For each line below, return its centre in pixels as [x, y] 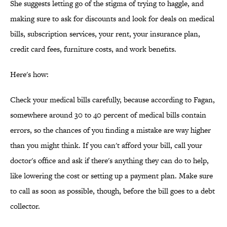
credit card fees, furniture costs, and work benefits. [93, 49]
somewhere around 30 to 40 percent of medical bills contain [108, 115]
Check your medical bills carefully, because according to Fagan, [112, 100]
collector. [25, 206]
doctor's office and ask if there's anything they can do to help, [109, 161]
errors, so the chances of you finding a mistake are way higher [110, 130]
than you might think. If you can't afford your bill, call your [106, 145]
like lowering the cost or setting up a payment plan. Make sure [111, 176]
